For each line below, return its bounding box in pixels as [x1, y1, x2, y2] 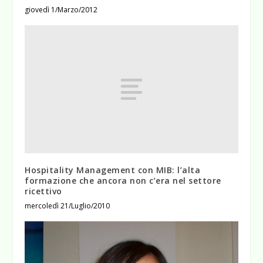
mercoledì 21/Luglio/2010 [25, 201, 110, 211]
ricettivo [25, 186, 62, 197]
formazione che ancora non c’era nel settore [25, 175, 221, 187]
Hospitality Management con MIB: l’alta [25, 164, 201, 176]
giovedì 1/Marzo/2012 [25, 5, 98, 15]
